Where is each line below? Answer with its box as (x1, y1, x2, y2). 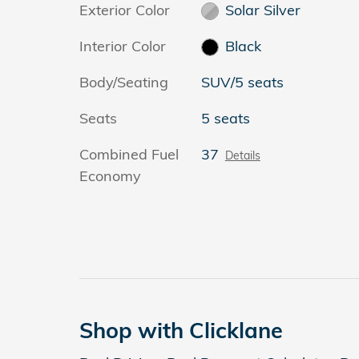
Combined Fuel (79, 144, 179, 163)
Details (224, 147, 260, 162)
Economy (79, 166, 141, 185)
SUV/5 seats (200, 72, 284, 91)
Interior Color (79, 36, 166, 55)
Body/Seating (79, 72, 168, 91)
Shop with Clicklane (79, 316, 283, 344)
